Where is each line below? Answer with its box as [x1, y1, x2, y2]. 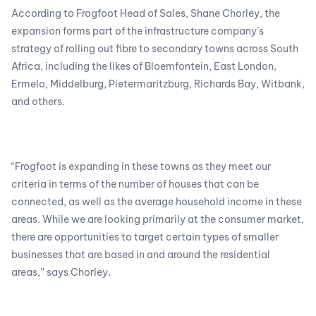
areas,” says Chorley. [11, 265, 111, 279]
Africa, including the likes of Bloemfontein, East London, [11, 59, 276, 73]
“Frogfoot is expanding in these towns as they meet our [11, 159, 271, 173]
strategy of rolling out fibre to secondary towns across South [11, 42, 298, 55]
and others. [11, 95, 65, 108]
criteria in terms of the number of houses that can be [11, 177, 259, 190]
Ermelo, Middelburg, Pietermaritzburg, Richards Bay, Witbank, [11, 77, 305, 90]
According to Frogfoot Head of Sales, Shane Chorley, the [11, 6, 280, 20]
